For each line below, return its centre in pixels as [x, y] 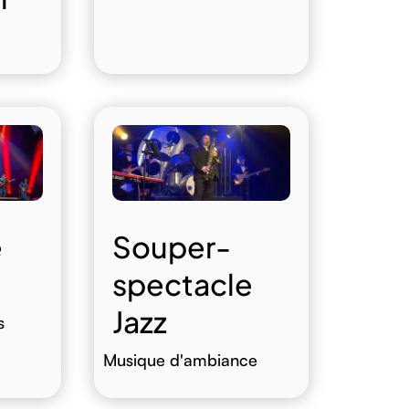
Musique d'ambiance [181, 360]
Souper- [172, 247]
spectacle [183, 284]
